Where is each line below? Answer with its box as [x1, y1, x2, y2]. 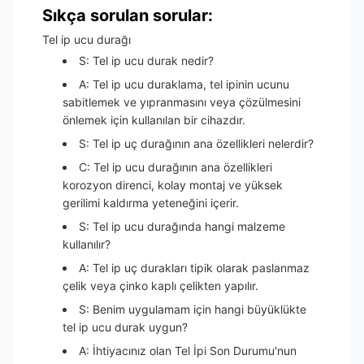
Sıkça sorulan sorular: [42, 6, 213, 25]
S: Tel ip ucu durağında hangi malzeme [79, 219, 285, 233]
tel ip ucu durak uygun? [63, 320, 188, 334]
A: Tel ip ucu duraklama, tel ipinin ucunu [79, 77, 289, 91]
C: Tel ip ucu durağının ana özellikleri [79, 160, 272, 174]
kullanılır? [63, 237, 110, 251]
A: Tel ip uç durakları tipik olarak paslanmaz [79, 261, 310, 275]
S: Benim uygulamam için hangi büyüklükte [79, 302, 306, 316]
